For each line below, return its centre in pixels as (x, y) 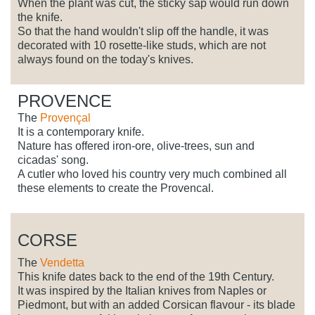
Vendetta (62, 263)
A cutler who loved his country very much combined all (152, 174)
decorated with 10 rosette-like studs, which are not (142, 46)
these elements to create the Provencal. (116, 188)
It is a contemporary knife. (81, 132)
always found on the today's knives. (105, 60)
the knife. (40, 18)
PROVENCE (65, 101)
